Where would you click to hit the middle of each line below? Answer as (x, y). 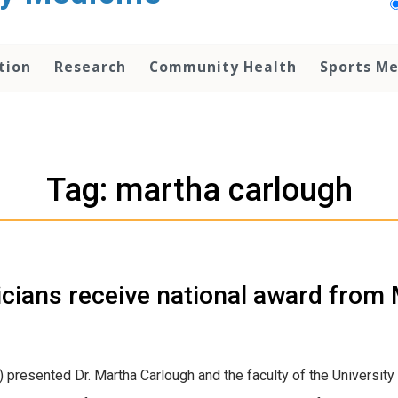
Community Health (223, 67)
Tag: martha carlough (199, 190)
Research (90, 67)
